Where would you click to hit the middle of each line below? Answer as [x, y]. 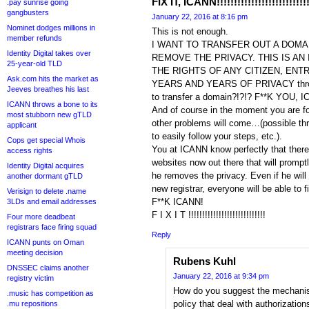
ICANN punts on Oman [46, 242]
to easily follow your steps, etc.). [217, 137]
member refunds [34, 38]
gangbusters [28, 12]
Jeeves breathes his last [48, 89]
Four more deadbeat [41, 217]
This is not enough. [190, 32]
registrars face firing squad [52, 227]
